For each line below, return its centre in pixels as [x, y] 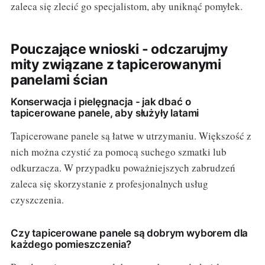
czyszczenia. [37, 199]
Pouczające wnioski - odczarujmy [119, 49]
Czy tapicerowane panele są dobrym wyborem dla [129, 233]
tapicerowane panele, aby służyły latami [105, 113]
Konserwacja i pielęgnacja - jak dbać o [101, 101]
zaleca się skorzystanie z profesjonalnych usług [109, 183]
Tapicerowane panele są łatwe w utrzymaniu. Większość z [131, 135]
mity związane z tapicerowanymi [116, 64]
